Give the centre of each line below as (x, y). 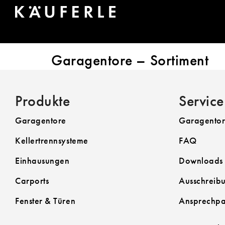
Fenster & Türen (45, 201)
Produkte (43, 101)
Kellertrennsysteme (52, 140)
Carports (32, 181)
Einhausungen (42, 160)
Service (201, 101)
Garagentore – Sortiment (130, 61)
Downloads (201, 160)
